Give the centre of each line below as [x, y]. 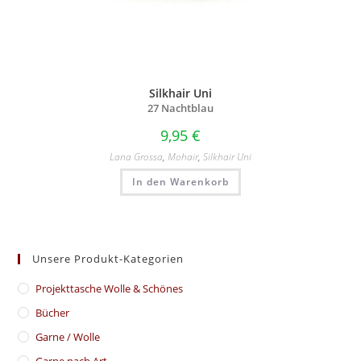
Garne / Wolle [68, 337]
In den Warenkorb [180, 181]
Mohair [183, 156]
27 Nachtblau [180, 108]
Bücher [53, 313]
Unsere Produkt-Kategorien [108, 259]
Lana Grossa [136, 156]
